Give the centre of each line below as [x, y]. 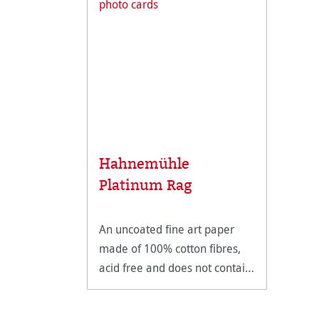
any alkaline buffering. [155, 287]
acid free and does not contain [175, 267]
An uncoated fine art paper [167, 229]
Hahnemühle [144, 163]
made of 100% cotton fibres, [170, 248]
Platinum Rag [146, 184]
